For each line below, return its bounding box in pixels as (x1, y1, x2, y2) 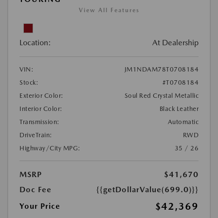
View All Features (78, 7, 140, 14)
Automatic (167, 118, 199, 126)
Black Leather (159, 105, 199, 112)
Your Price (19, 201, 60, 211)
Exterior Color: (19, 92, 64, 99)
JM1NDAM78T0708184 (124, 66, 199, 73)
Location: (19, 38, 51, 47)
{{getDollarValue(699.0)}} (96, 185, 199, 194)
